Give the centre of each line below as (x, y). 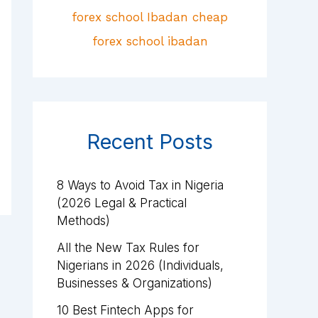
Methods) (83, 221)
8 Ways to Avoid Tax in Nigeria (140, 186)
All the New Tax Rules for (128, 248)
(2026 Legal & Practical (122, 203)
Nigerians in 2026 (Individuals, (140, 266)
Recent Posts (150, 141)
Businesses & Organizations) (135, 284)
